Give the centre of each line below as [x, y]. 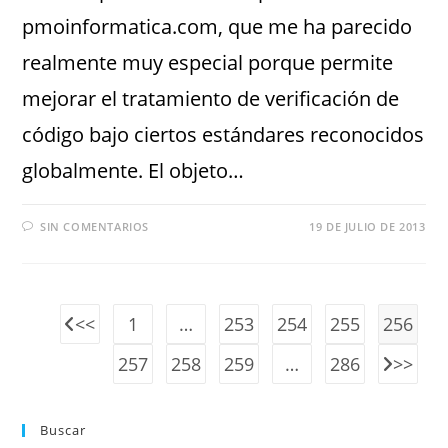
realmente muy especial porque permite [208, 62]
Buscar [63, 430]
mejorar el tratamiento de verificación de [211, 98]
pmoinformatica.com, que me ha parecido [217, 26]
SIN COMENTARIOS [95, 226]
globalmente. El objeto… [133, 170]
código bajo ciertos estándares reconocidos [223, 134]
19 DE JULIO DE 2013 [367, 226]
